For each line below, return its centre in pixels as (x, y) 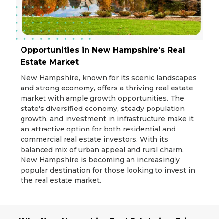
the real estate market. (61, 180)
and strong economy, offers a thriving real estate (107, 88)
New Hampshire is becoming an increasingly (100, 160)
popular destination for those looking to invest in (108, 170)
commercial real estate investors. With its (95, 139)
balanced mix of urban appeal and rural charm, (102, 149)
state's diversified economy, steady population (103, 108)
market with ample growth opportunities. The (103, 98)
